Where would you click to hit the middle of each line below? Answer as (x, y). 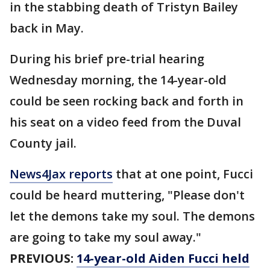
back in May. (47, 28)
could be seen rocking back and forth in (127, 101)
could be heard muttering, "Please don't (127, 195)
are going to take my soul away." (105, 237)
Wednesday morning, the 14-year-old (118, 80)
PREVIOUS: (43, 259)
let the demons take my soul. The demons (132, 216)
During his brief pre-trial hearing (107, 59)
